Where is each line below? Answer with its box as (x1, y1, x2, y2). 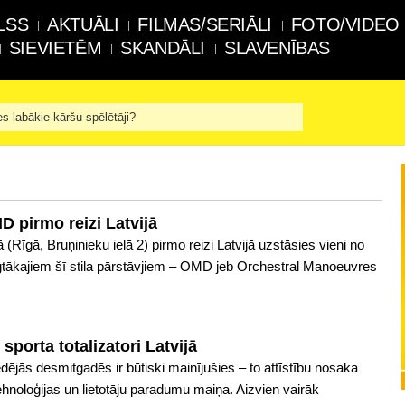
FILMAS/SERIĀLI (137, 14, 272, 34)
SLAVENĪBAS (224, 38, 331, 58)
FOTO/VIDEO (290, 14, 400, 34)
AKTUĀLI (47, 14, 119, 34)
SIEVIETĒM (8, 38, 102, 58)
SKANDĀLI (120, 38, 206, 58)
